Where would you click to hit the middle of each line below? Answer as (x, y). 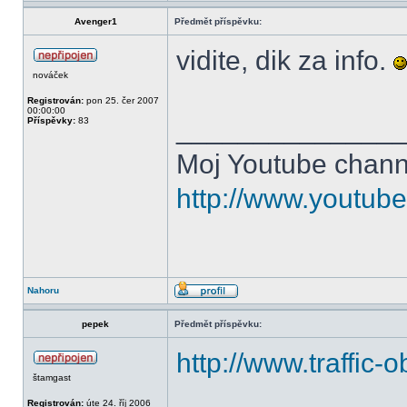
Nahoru (43, 290)
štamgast (52, 377)
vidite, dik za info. (285, 60)
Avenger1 (95, 21)
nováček (50, 75)
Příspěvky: (51, 120)
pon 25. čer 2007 (121, 100)
